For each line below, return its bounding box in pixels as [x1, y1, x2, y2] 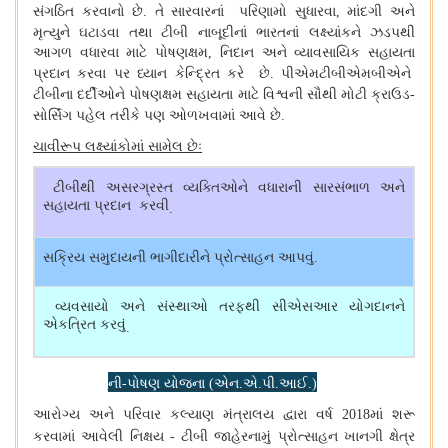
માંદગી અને [347, 3, 416, 20]
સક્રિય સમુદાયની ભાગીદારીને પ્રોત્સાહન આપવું [43, 249, 314, 266]
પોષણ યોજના [126, 375, 209, 392]
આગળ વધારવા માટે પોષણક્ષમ [33, 44, 209, 61]
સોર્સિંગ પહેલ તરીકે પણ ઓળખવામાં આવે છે [33, 107, 281, 124]
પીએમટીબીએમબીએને [281, 65, 415, 82]
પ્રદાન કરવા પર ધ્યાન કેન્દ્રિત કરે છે [33, 65, 270, 82]
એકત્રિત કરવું [43, 316, 126, 337]
